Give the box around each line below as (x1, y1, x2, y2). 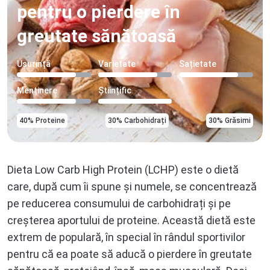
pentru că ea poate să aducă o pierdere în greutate (7, 248, 252, 260)
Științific (98, 86, 131, 95)
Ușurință (17, 59, 51, 69)
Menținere (17, 86, 57, 95)
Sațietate (179, 59, 217, 69)
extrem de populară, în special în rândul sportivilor (7, 231, 245, 243)
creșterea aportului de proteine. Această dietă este (7, 214, 256, 227)
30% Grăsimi (209, 116, 251, 125)
